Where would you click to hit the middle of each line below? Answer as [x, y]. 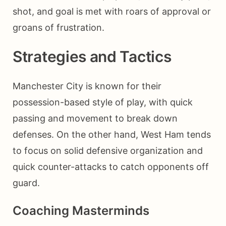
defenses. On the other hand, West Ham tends [112, 135]
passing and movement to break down [95, 119]
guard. [26, 183]
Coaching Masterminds [81, 211]
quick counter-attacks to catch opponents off [111, 167]
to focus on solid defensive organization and [108, 151]
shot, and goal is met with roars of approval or [112, 11]
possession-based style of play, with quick [103, 102]
